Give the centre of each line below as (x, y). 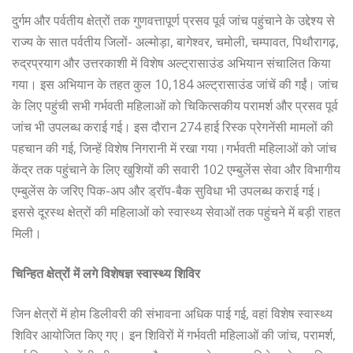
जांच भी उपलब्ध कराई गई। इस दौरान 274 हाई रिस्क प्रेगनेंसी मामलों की (173, 126)
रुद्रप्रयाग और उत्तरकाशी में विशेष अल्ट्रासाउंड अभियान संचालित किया (171, 63)
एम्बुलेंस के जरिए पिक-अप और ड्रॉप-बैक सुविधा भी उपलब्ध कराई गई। (167, 190)
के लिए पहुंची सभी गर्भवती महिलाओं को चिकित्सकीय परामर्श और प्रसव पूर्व (175, 105)
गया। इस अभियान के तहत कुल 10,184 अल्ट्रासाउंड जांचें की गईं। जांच (175, 84)
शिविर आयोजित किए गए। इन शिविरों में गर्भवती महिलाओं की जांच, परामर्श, (174, 334)
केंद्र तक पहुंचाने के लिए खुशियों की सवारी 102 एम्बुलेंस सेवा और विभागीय (176, 169)
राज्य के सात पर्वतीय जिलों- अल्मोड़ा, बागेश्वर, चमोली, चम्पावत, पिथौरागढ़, (175, 41)
